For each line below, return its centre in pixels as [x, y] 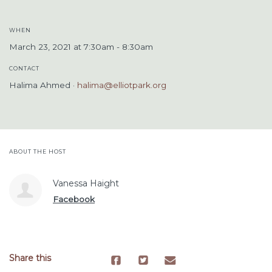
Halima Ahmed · [43, 85]
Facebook [74, 199]
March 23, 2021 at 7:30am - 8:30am [81, 47]
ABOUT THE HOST [38, 151]
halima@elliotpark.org [122, 85]
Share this [30, 258]
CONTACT [24, 68]
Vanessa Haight [86, 183]
